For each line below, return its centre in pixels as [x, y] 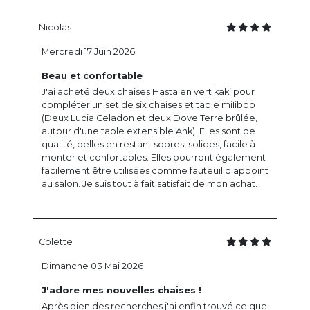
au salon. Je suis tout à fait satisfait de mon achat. [149, 184]
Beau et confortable [92, 76]
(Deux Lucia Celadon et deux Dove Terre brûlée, [149, 118]
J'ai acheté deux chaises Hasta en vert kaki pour [148, 92]
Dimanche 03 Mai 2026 [92, 266]
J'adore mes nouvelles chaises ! [121, 291]
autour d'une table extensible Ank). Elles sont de [148, 131]
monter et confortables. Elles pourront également [154, 158]
